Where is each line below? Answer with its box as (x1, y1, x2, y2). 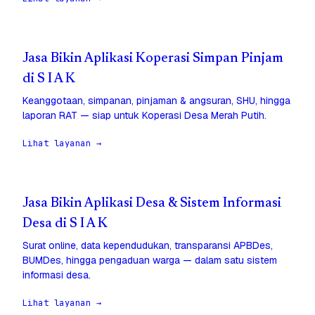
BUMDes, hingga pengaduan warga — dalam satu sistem (22, 254, 277, 267)
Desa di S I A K (22, 217, 108, 231)
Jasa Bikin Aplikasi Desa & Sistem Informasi (22, 197, 281, 211)
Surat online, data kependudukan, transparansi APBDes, (22, 239, 273, 252)
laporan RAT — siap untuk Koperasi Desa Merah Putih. (22, 109, 266, 122)
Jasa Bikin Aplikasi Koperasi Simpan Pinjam (22, 52, 283, 66)
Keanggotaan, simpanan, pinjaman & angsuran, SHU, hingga (22, 94, 290, 108)
